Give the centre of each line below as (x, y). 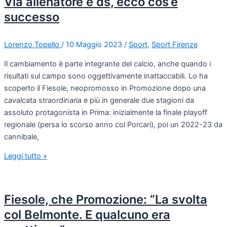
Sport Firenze (175, 45)
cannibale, (22, 137)
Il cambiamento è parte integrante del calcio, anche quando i (107, 64)
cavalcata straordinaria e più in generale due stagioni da (99, 100)
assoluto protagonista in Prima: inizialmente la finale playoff (106, 112)
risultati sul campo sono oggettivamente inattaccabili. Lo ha (106, 76)
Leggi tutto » (26, 156)
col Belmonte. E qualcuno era (87, 214)
